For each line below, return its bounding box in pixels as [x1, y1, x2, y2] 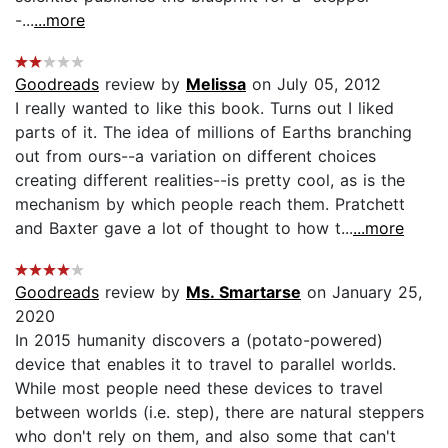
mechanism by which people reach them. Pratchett [15, 193, 405, 214]
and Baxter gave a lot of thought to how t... [15, 217, 353, 238]
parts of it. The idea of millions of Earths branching [15, 121, 412, 142]
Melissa [186, 73, 246, 94]
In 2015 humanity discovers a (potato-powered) [15, 329, 383, 350]
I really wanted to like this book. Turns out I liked [15, 97, 394, 118]
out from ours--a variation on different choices [15, 145, 376, 166]
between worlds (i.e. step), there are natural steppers [15, 401, 424, 422]
